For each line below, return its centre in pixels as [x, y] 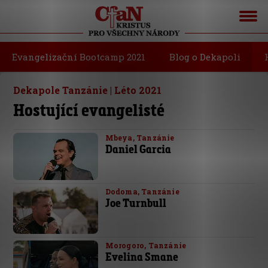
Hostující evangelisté [89, 110]
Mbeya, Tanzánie [140, 138]
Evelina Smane [141, 257]
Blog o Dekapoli [205, 57]
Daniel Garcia [138, 149]
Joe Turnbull [135, 203]
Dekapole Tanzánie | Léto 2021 [88, 90]
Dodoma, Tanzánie [142, 192]
